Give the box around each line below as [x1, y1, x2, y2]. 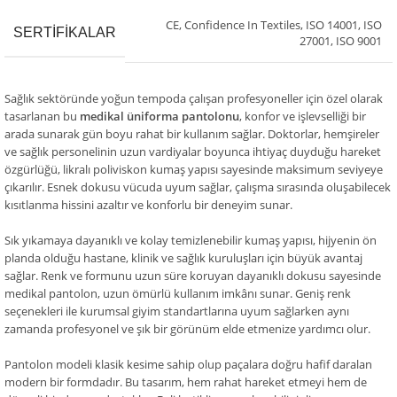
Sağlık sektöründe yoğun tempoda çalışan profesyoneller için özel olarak [4, 90, 383, 107]
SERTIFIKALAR [13, 24, 116, 40]
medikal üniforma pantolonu [80, 108, 239, 125]
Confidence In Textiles [184, 17, 300, 34]
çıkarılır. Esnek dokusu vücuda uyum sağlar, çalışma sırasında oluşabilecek [4, 179, 391, 196]
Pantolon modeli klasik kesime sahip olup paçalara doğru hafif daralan [4, 356, 372, 373]
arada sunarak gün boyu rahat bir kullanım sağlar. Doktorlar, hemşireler [4, 126, 379, 143]
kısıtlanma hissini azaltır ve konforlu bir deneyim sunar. [4, 197, 292, 214]
